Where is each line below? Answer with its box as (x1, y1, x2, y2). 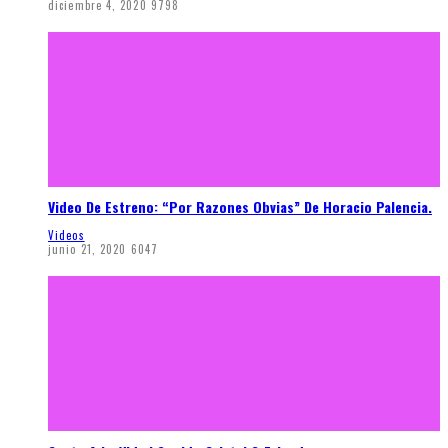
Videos (48, 227, 85, 244)
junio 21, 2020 (48, 241, 127, 258)
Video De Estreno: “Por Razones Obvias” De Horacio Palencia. (48, 196, 432, 218)
